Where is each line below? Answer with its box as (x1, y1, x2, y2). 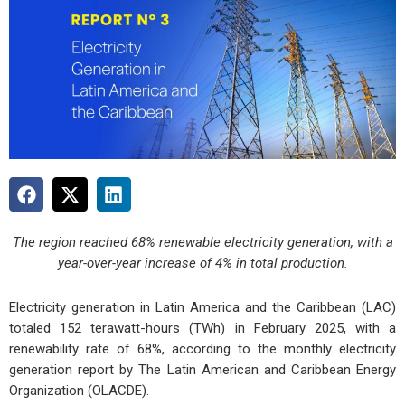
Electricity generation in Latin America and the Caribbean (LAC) (9, 298, 396, 316)
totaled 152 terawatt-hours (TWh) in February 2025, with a (9, 319, 396, 336)
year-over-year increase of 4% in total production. (57, 254, 348, 271)
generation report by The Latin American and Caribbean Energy (9, 361, 396, 378)
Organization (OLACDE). (9, 381, 149, 399)
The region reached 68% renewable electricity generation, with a (12, 233, 393, 250)
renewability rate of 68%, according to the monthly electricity (9, 340, 396, 357)
